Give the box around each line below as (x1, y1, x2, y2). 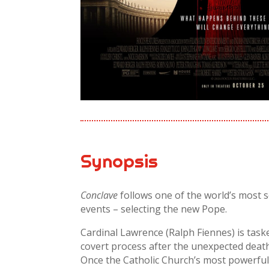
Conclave (80, 189, 118, 202)
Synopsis (80, 150, 159, 173)
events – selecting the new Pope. (80, 202, 228, 216)
